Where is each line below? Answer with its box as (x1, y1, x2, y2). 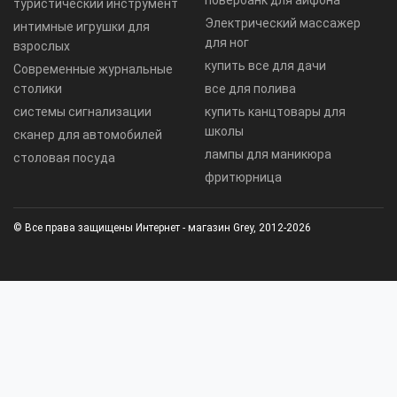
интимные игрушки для (13, 19, 150, 34)
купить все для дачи (205, 58, 326, 73)
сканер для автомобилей (13, 127, 162, 142)
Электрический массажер (205, 15, 361, 30)
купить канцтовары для (205, 104, 346, 119)
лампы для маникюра (205, 146, 331, 161)
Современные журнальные (13, 61, 173, 76)
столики (13, 81, 62, 96)
